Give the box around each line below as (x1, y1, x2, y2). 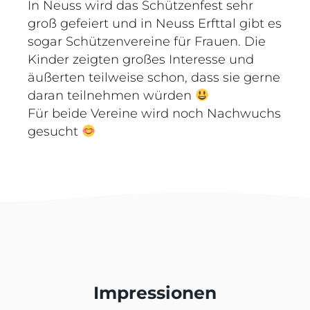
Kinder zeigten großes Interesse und (28, 52, 254, 67)
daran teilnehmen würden (28, 88, 195, 103)
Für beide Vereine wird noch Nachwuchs (28, 106, 281, 121)
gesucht (28, 124, 82, 139)
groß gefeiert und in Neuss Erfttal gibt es (28, 16, 282, 31)
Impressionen (93, 282, 217, 303)
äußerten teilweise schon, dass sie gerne (28, 70, 280, 85)
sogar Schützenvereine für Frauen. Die (28, 34, 266, 49)
